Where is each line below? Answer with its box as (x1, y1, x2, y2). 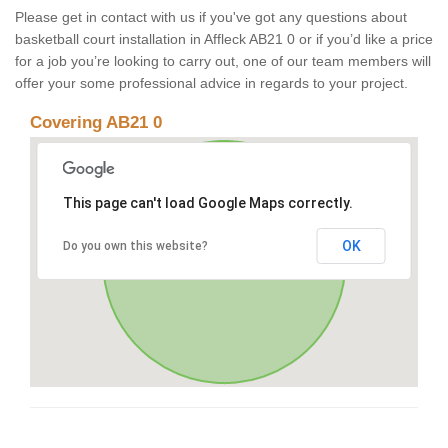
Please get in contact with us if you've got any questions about (15, 9, 407, 26)
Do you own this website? (62, 239, 208, 254)
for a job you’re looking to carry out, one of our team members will (15, 53, 431, 70)
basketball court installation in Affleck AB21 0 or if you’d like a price (15, 31, 433, 48)
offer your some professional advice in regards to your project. (15, 75, 408, 92)
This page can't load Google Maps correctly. (62, 195, 353, 212)
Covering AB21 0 (30, 113, 162, 133)
